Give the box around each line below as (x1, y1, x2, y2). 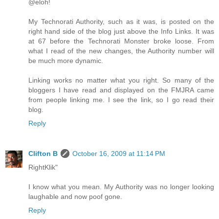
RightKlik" (28, 163, 58, 172)
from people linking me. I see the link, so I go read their (28, 96, 214, 104)
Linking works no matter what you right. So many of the (28, 76, 214, 85)
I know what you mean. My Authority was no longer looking (28, 183, 214, 191)
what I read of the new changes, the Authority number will (28, 47, 214, 55)
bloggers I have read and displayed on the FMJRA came (28, 86, 214, 94)
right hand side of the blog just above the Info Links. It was (28, 27, 214, 36)
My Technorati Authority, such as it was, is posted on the (28, 18, 214, 26)
